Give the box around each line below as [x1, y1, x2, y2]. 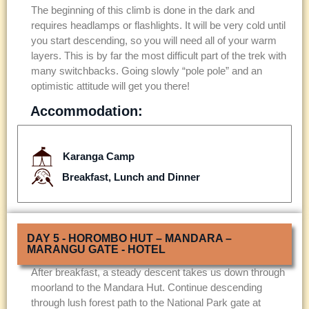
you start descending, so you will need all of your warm [31, 34, 277, 47]
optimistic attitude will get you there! [31, 80, 190, 92]
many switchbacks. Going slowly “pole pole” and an [31, 65, 262, 77]
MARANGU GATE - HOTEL [27, 243, 166, 255]
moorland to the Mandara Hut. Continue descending [31, 281, 262, 293]
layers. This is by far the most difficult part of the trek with [31, 50, 286, 62]
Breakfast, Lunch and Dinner [61, 171, 200, 183]
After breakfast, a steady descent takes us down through [31, 266, 285, 278]
